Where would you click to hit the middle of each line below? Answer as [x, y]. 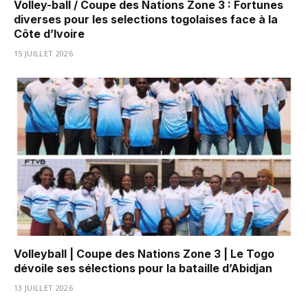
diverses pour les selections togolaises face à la [146, 20]
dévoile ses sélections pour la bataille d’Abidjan [143, 268]
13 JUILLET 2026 [43, 287]
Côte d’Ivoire [49, 34]
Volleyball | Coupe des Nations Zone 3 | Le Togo [144, 253]
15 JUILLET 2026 [43, 54]
